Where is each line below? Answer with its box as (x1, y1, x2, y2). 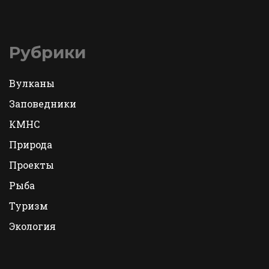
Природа (9, 138, 52, 151)
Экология (9, 220, 56, 233)
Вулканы (9, 77, 55, 90)
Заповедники (9, 97, 76, 110)
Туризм (9, 199, 48, 213)
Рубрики (9, 42, 86, 63)
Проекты (9, 159, 54, 172)
